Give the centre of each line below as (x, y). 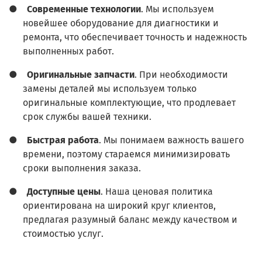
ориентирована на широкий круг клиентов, (119, 206)
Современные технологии (84, 9)
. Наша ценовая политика (157, 192)
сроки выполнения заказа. (82, 168)
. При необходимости (181, 75)
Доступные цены (64, 192)
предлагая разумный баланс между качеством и (130, 220)
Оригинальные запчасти (81, 75)
